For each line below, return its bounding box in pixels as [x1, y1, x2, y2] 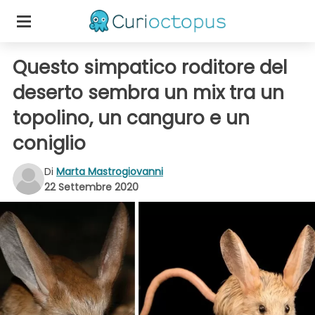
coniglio [13, 131, 86, 156]
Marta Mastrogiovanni [56, 164, 163, 179]
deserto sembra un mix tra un [13, 80, 284, 105]
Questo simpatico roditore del [13, 55, 287, 80]
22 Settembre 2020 [44, 179, 139, 194]
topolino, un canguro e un [13, 105, 250, 131]
